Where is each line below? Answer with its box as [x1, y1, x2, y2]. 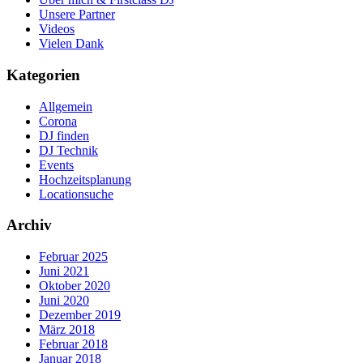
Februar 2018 [39, 337, 108, 352]
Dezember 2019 [39, 308, 121, 322]
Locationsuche [39, 186, 113, 201]
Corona [39, 113, 77, 128]
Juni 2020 [39, 293, 89, 308]
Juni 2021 [39, 264, 89, 279]
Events [39, 157, 74, 172]
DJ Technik [39, 143, 98, 157]
